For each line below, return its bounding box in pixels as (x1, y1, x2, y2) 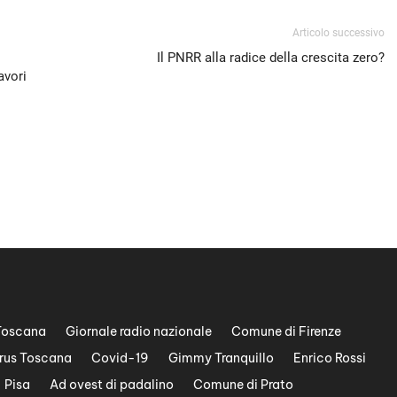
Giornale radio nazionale (66, 323, 212, 339)
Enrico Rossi (293, 349, 366, 366)
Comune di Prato (193, 376, 293, 393)
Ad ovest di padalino (50, 376, 174, 393)
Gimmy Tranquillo (168, 349, 274, 366)
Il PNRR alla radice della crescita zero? (157, 50, 385, 66)
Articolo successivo (292, 27, 385, 40)
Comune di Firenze (231, 323, 341, 339)
